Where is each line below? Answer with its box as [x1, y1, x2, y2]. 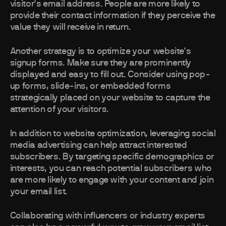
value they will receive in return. [10, 23, 131, 32]
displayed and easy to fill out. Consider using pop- [10, 70, 210, 80]
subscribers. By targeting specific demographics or [10, 152, 214, 162]
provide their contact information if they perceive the [10, 11, 215, 21]
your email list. [10, 187, 68, 197]
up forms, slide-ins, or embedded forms [10, 82, 171, 91]
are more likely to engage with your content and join [10, 176, 214, 185]
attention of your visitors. [10, 105, 109, 115]
